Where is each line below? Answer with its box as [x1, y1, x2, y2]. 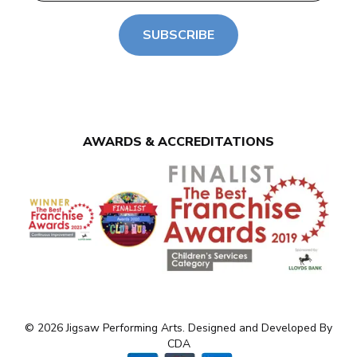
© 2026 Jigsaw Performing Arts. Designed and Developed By [25, 320, 332, 336]
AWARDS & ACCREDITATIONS [83, 133, 274, 151]
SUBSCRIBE [143, 26, 214, 45]
